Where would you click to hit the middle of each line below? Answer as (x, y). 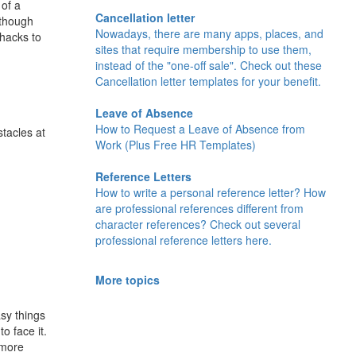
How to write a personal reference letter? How (210, 193)
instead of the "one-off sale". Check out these (208, 66)
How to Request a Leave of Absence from (200, 129)
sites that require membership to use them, (203, 50)
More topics (127, 280)
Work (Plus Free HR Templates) (175, 145)
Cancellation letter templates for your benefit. (208, 81)
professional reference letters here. (183, 240)
